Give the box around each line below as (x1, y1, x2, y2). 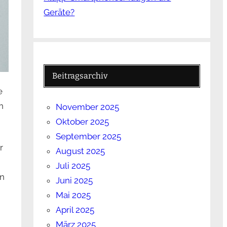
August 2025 (56, 146, 105, 157)
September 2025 (56, 131, 122, 142)
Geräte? (44, 7, 75, 18)
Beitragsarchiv (52, 71, 108, 81)
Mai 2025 (56, 190, 91, 201)
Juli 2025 (56, 161, 91, 171)
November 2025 (56, 102, 120, 112)
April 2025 (56, 205, 95, 215)
